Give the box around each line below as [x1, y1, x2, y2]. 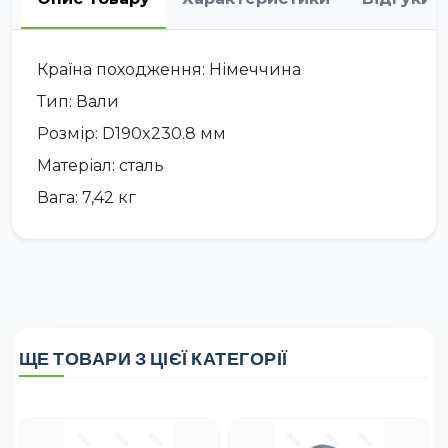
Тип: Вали [37, 91, 119, 111]
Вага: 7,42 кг [37, 187, 136, 207]
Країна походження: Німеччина [37, 59, 301, 79]
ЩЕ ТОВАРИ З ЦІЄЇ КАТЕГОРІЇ [18, 346, 288, 370]
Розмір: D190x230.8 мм [37, 123, 226, 143]
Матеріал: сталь [37, 155, 164, 175]
